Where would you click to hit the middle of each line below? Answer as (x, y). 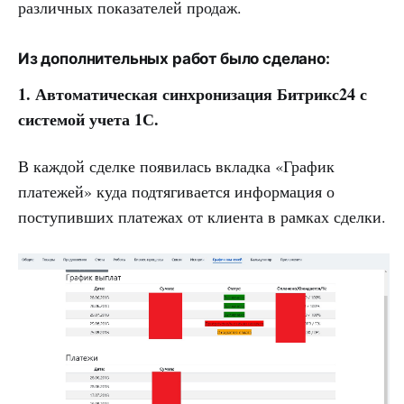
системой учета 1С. (88, 119)
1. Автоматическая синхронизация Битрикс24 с (193, 94)
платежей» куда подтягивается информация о (176, 192)
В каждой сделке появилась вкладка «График (176, 166)
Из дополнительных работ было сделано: (174, 59)
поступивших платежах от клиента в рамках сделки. (202, 217)
